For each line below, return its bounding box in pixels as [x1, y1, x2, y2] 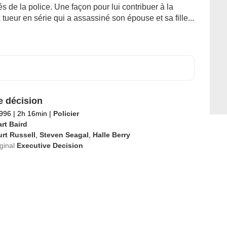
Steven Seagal [39, 131, 89, 139]
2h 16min [15, 109, 49, 118]
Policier [53, 109, 79, 118]
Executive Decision [16, 141, 83, 149]
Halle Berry [92, 131, 130, 139]
